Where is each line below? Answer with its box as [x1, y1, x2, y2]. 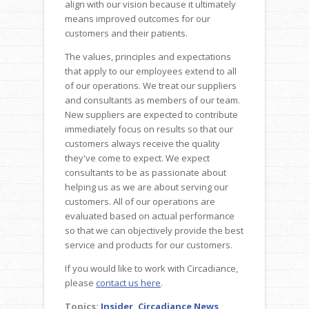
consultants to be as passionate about [65, 166, 226, 179]
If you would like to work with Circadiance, [65, 261, 238, 275]
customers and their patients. [65, 26, 190, 39]
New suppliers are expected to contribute [65, 108, 238, 121]
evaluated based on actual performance [65, 209, 235, 222]
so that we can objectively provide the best [65, 223, 243, 237]
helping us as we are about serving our [65, 180, 228, 193]
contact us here [96, 276, 161, 289]
